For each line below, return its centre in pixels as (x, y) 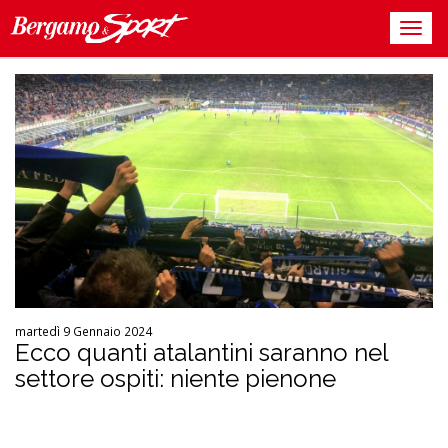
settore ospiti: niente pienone (175, 379)
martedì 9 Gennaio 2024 (83, 331)
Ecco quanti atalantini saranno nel (201, 353)
